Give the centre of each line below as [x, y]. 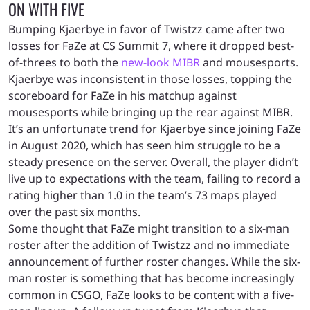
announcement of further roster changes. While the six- [154, 261]
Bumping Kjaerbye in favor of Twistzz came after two [147, 29]
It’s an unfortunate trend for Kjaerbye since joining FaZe [155, 128]
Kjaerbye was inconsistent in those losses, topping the [150, 79]
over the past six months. [74, 211]
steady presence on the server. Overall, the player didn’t [153, 162]
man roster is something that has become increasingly [151, 278]
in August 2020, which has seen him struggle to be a [144, 145]
